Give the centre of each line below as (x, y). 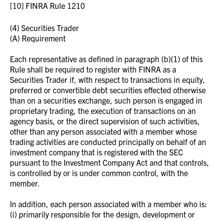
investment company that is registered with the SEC (96, 152)
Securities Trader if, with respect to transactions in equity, (108, 79)
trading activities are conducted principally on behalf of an (108, 142)
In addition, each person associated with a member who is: (109, 204)
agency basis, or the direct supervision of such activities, (105, 121)
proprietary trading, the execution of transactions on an (103, 110)
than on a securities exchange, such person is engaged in (106, 100)
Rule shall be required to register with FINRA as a (93, 69)
